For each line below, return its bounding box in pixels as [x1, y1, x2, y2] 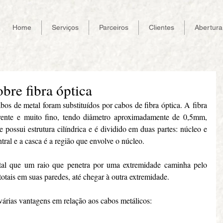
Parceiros [99, 23, 128, 31]
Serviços [52, 23, 79, 31]
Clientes [149, 23, 174, 31]
